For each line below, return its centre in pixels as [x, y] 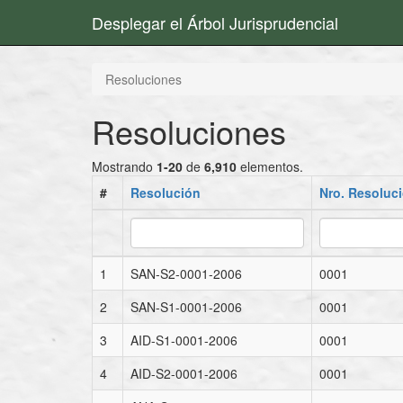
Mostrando [124, 166]
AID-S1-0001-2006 [184, 340]
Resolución [166, 193]
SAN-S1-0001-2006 [186, 307]
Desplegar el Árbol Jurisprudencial [215, 22]
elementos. [270, 166]
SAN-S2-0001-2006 [186, 273]
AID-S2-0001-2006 [184, 373]
